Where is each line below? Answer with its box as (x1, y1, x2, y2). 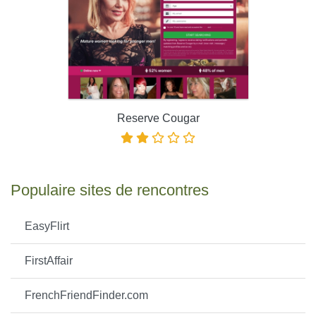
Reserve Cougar (116, 112, 200, 124)
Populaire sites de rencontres (11, 181, 209, 199)
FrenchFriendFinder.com (25, 289, 148, 301)
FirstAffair (25, 255, 73, 267)
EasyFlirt (25, 220, 69, 232)
